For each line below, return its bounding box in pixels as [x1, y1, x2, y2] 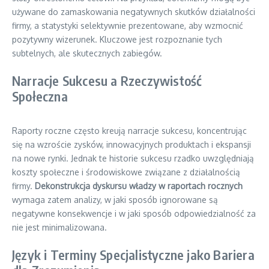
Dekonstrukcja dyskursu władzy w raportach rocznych [35, 181, 243, 191]
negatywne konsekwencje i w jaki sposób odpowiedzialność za [12, 208, 256, 219]
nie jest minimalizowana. [12, 222, 107, 232]
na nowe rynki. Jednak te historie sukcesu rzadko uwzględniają [12, 153, 254, 163]
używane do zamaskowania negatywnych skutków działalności [12, 7, 255, 17]
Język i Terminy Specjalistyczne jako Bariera [12, 246, 255, 263]
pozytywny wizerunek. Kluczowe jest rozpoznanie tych [12, 34, 222, 44]
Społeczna [12, 88, 68, 104]
